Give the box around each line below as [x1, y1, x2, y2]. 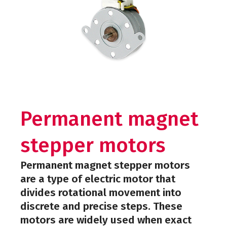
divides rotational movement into [20, 186, 181, 199]
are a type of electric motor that [20, 172, 175, 185]
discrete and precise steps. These [20, 200, 182, 213]
